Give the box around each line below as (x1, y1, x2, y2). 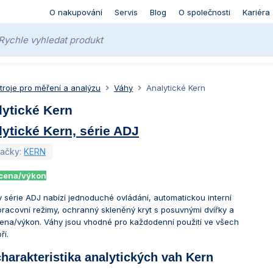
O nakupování (49, 7, 102, 17)
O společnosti (178, 7, 230, 17)
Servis (114, 7, 138, 17)
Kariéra (242, 7, 270, 17)
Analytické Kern (146, 83, 205, 93)
